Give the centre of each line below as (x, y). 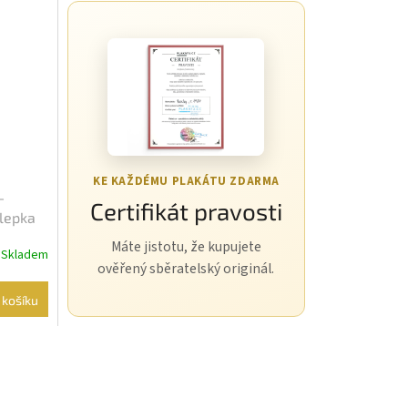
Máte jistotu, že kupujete (186, 247)
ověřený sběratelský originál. (186, 269)
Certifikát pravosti (186, 211)
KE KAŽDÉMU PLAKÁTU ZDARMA (186, 182)
